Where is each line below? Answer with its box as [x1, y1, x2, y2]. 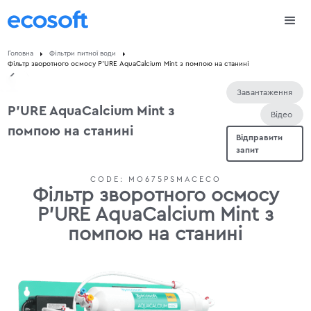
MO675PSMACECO [128, 176, 221, 184]
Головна [8, 50, 34, 57]
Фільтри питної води [49, 50, 117, 57]
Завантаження [237, 88, 293, 96]
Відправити [236, 133, 283, 142]
